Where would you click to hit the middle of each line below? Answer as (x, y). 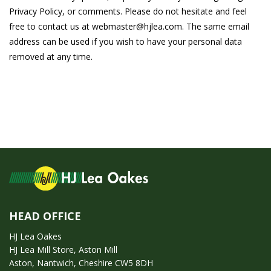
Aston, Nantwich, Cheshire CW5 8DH (81, 263)
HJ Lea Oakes (35, 237)
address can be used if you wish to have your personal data (126, 42)
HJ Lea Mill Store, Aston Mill (63, 250)
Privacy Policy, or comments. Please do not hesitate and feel (128, 11)
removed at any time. (51, 57)
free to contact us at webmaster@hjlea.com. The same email (129, 27)
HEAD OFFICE (45, 216)
